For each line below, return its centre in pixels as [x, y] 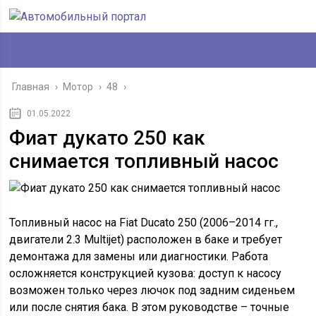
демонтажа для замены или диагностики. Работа [139, 256]
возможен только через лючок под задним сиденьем [152, 290]
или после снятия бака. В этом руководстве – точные [150, 307]
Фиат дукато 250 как [108, 138]
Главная [31, 87]
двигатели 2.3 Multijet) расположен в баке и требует [146, 239]
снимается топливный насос [144, 161]
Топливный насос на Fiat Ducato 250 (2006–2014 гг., [144, 223]
